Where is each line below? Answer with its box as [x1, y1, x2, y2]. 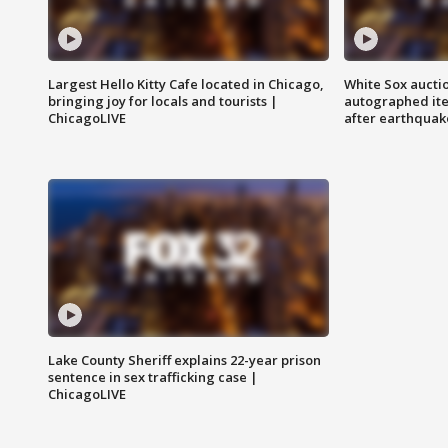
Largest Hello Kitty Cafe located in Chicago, [48, 75, 324, 94]
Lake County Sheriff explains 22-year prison [48, 351, 321, 370]
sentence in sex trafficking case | [48, 368, 258, 387]
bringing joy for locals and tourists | [48, 92, 278, 111]
